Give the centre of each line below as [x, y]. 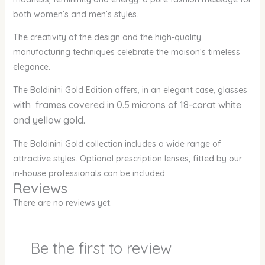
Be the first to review [101, 248]
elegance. [31, 67]
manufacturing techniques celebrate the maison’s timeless [126, 52]
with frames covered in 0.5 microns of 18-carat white [127, 105]
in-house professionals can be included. [90, 174]
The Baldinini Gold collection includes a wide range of [117, 144]
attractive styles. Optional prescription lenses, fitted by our [127, 159]
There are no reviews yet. [62, 203]
